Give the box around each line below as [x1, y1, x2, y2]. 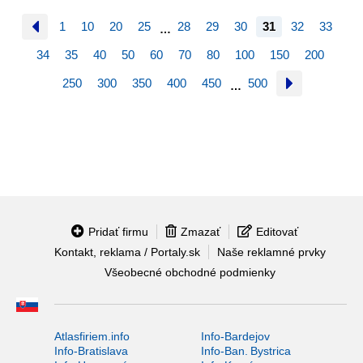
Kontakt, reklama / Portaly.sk [53, 245, 200, 258]
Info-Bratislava [54, 344, 128, 357]
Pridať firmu [88, 224, 148, 238]
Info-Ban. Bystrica [200, 344, 291, 357]
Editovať [256, 224, 298, 238]
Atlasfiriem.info [54, 329, 130, 343]
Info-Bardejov [200, 329, 270, 343]
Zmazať [181, 224, 220, 238]
